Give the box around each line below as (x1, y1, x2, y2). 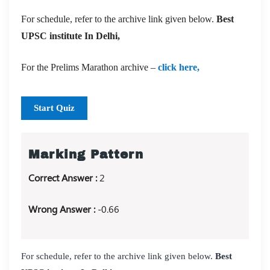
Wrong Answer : (28, 202, 98, 215)
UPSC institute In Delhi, (21, 30, 120, 41)
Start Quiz (34, 102, 75, 113)
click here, (158, 61, 199, 72)
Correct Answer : (28, 171, 99, 184)
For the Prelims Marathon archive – (21, 61, 158, 72)
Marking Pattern (28, 148, 143, 161)
